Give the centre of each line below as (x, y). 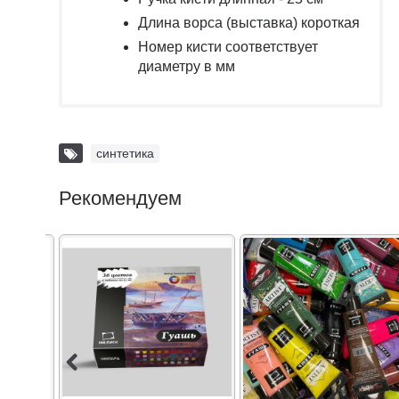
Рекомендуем (120, 198)
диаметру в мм (187, 66)
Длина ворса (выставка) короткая (249, 22)
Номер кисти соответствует (228, 46)
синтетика (125, 153)
